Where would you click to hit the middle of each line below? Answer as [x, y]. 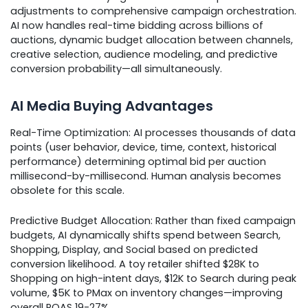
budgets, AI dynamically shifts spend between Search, [145, 235]
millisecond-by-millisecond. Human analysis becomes [146, 176]
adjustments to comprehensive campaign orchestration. [153, 11]
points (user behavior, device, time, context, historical [143, 147]
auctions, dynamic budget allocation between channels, [152, 40]
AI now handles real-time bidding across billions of [137, 25]
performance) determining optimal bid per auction [138, 161]
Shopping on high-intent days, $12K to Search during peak [153, 279]
